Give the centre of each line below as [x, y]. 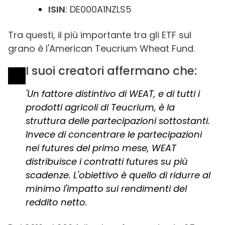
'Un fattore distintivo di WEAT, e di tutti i [113, 93]
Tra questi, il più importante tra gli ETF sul [100, 35]
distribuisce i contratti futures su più [106, 161]
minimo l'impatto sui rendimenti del [106, 188]
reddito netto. [56, 202]
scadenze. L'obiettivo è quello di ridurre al [118, 175]
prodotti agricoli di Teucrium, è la [100, 107]
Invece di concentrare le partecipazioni [114, 134]
